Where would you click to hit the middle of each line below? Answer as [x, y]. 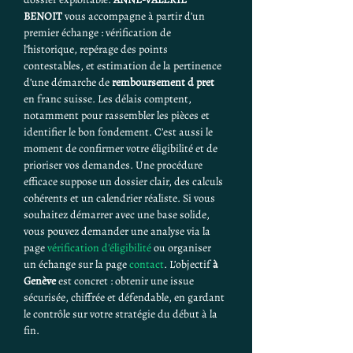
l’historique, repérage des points [97, 49]
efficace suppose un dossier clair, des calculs [124, 182]
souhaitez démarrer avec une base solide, [118, 215]
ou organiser [182, 248]
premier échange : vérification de [98, 33]
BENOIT [43, 16]
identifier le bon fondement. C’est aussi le [119, 132]
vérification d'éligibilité [99, 248]
